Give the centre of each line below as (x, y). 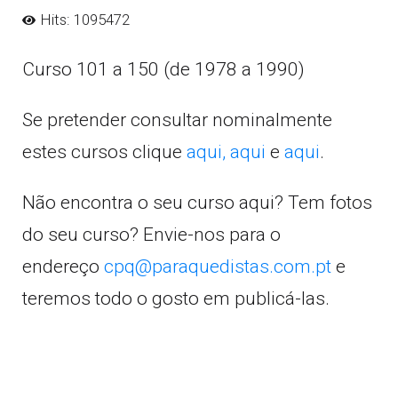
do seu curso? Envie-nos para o (151, 235)
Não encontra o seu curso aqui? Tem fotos (197, 203)
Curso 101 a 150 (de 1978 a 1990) (163, 69)
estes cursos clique (104, 152)
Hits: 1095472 (85, 20)
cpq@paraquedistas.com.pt (218, 267)
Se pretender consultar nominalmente (177, 120)
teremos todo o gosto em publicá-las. (176, 298)
